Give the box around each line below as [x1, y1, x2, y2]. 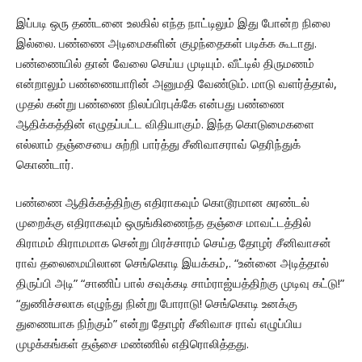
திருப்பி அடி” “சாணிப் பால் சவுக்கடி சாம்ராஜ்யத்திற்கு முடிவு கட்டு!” [16, 274, 344, 291]
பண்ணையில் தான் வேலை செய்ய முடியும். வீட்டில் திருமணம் [16, 54, 314, 71]
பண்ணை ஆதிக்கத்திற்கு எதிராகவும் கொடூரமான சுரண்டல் [16, 193, 309, 210]
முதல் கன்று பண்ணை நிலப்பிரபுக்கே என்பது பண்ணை [16, 95, 284, 112]
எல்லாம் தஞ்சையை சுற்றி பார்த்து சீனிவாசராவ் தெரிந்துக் [16, 135, 301, 152]
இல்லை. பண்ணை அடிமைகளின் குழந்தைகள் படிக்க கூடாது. [16, 34, 317, 51]
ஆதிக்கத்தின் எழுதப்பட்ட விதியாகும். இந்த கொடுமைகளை [16, 115, 314, 132]
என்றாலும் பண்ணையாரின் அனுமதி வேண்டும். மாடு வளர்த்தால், [16, 74, 337, 91]
